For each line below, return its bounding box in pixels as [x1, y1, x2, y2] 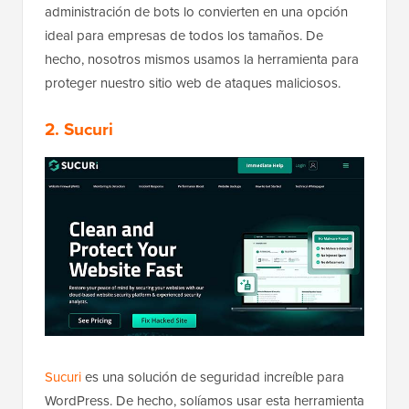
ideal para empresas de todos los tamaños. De [45, 26, 323, 47]
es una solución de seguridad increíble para [81, 366, 344, 387]
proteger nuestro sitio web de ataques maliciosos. [45, 73, 341, 94]
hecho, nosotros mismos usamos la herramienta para [45, 49, 359, 70]
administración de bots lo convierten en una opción [45, 2, 348, 23]
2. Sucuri [45, 116, 113, 143]
